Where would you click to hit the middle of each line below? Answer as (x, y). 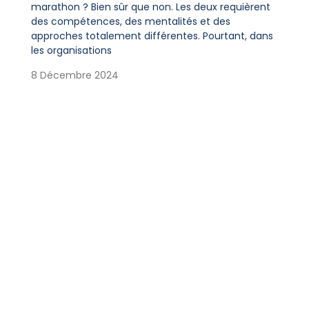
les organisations (71, 51)
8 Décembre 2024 (74, 75)
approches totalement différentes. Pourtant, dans (152, 36)
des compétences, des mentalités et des (130, 22)
